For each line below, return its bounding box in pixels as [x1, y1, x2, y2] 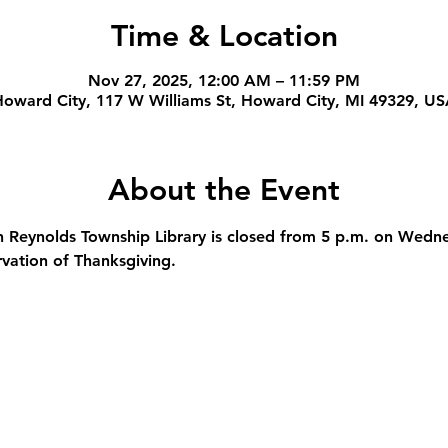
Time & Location [110, 18, 338, 54]
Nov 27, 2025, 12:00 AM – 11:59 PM [88, 71, 360, 90]
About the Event [108, 172, 340, 208]
